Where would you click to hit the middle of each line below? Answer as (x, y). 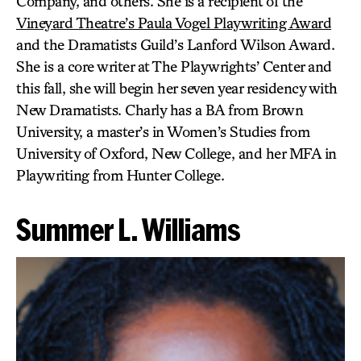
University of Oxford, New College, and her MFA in (176, 153)
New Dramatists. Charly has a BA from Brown (160, 109)
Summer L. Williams (129, 229)
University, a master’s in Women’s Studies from (163, 131)
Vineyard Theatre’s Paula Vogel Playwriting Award (174, 22)
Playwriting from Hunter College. (120, 174)
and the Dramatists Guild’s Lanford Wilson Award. (175, 44)
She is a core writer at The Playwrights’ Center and (174, 66)
